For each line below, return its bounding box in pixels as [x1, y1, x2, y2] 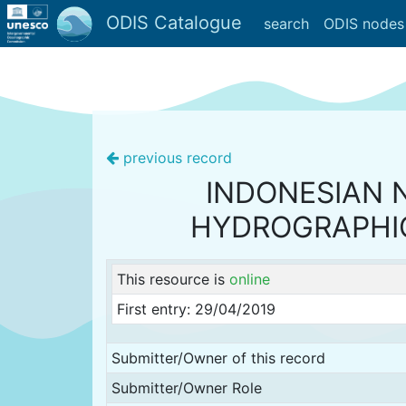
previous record [119, 149, 232, 167]
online [228, 270, 270, 288]
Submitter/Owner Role [111, 379, 262, 397]
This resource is [116, 270, 229, 288]
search [263, 14, 309, 33]
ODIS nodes [323, 14, 404, 33]
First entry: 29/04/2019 [116, 300, 275, 318]
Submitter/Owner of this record [111, 349, 325, 367]
